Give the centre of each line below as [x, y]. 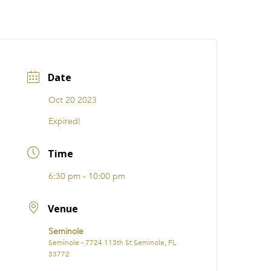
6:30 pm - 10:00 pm [87, 177]
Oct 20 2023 [73, 100]
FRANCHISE [185, 20]
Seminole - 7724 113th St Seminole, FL [113, 242]
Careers [139, 20]
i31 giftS [95, 20]
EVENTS [53, 20]
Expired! [65, 122]
